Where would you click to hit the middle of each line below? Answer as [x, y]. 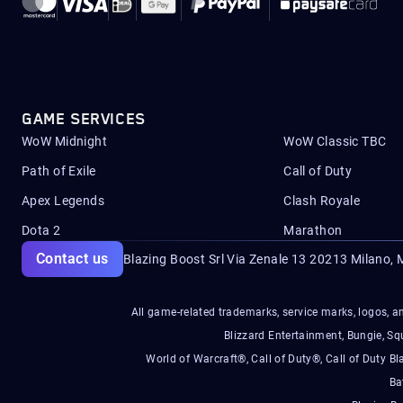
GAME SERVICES [84, 120]
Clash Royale [322, 201]
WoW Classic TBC [335, 141]
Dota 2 [41, 230]
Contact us [72, 259]
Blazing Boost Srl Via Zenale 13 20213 [235, 259]
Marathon [313, 230]
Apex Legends [63, 201]
